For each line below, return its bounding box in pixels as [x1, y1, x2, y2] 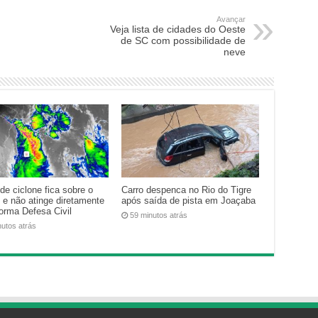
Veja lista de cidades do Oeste [109, 23, 246, 35]
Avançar [216, 14, 246, 23]
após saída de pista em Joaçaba [121, 195, 256, 207]
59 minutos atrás [130, 211, 188, 220]
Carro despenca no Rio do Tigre [121, 185, 252, 196]
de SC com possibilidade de [120, 34, 246, 46]
